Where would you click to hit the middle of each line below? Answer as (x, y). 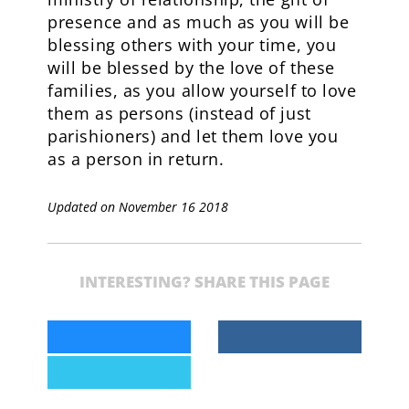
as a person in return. (136, 158)
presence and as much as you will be (199, 21)
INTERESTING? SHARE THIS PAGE (204, 281)
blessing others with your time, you (192, 44)
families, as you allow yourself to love (202, 90)
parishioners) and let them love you (193, 136)
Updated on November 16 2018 (138, 206)
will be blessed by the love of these (191, 67)
